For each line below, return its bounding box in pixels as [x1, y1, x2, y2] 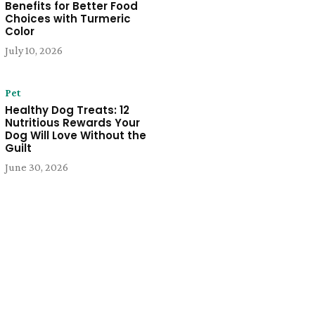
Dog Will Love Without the [4, 128, 146, 143]
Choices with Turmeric [4, 11, 131, 27]
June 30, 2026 [4, 161, 68, 174]
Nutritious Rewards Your [4, 115, 140, 131]
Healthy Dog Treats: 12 [4, 103, 129, 118]
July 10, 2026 [4, 44, 63, 57]
